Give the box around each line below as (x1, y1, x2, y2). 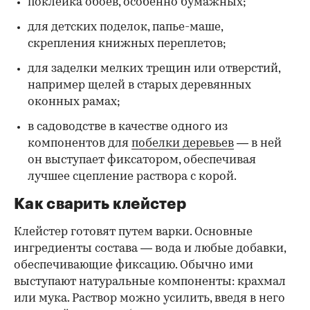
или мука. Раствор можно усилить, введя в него (14, 292, 285, 304)
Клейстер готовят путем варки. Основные (14, 226, 253, 238)
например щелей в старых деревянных (28, 79, 251, 91)
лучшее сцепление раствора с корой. (28, 170, 237, 183)
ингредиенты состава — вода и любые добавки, (14, 242, 286, 255)
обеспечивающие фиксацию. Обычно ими (14, 259, 253, 271)
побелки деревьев (131, 137, 234, 149)
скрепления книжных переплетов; (28, 37, 226, 50)
